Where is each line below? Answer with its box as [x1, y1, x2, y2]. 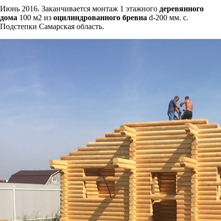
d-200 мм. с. [147, 13, 188, 22]
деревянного [159, 4, 204, 13]
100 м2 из [17, 13, 53, 22]
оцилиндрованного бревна [53, 13, 147, 22]
